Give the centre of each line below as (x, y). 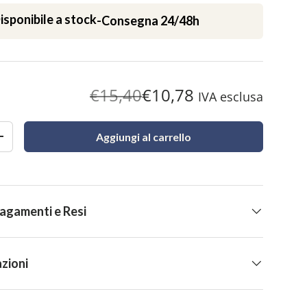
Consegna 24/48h (151, 21)
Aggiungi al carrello (144, 136)
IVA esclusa (231, 96)
